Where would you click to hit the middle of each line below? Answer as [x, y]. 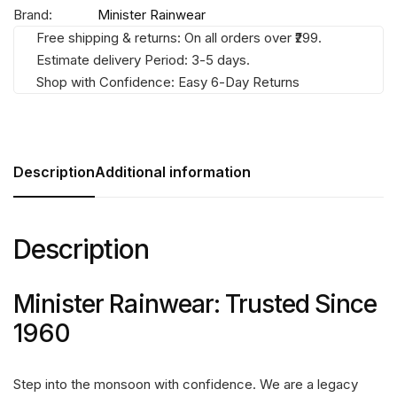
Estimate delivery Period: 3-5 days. [143, 59]
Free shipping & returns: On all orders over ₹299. [179, 37]
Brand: [33, 14]
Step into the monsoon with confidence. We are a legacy [186, 384]
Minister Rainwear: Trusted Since [195, 304]
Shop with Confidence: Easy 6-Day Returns [168, 82]
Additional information [173, 171]
